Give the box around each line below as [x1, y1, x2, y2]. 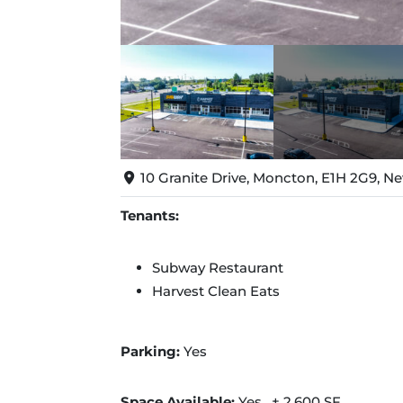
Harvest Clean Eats [152, 282, 281, 300]
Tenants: [121, 207, 180, 225]
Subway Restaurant [152, 259, 284, 277]
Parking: [121, 343, 181, 361]
